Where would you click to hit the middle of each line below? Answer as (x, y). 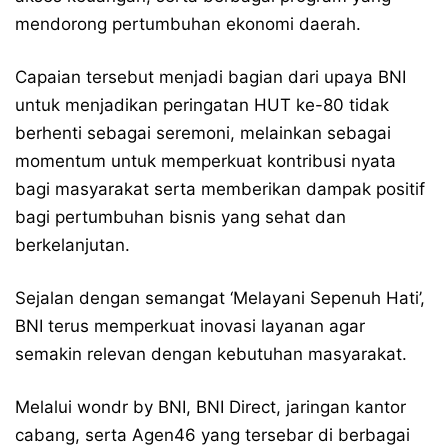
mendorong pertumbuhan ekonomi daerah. (188, 23)
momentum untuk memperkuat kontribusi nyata (205, 160)
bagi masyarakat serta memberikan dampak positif (220, 188)
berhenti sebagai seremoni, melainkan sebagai (203, 132)
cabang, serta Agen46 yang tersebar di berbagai (212, 434)
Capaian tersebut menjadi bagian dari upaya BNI (210, 76)
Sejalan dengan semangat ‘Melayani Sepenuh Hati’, (220, 297)
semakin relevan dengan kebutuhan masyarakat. (211, 353)
